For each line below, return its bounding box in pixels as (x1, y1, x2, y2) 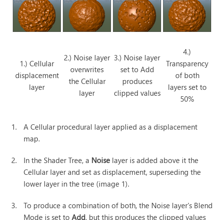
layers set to (167, 82, 207, 92)
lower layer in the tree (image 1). (24, 179, 130, 189)
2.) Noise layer (64, 53, 110, 63)
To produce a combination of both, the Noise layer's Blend (24, 200, 213, 211)
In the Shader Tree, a (24, 155, 92, 165)
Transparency (166, 58, 209, 69)
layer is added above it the (110, 155, 199, 165)
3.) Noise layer (114, 53, 161, 63)
